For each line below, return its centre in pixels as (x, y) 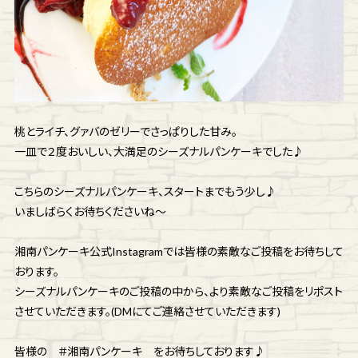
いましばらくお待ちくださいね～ (90, 212)
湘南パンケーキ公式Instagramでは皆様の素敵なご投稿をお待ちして (179, 252)
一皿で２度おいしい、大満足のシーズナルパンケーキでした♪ (159, 152)
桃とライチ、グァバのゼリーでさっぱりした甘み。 (125, 132)
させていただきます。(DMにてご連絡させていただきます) (147, 312)
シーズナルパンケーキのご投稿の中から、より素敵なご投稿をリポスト (178, 292)
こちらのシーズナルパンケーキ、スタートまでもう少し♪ (145, 192)
